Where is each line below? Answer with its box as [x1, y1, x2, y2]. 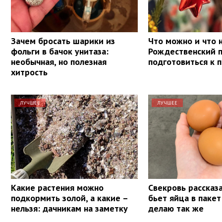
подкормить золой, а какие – [11, 192, 128, 204]
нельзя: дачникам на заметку [11, 202, 128, 214]
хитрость [11, 66, 48, 78]
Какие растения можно [11, 181, 104, 193]
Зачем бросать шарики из [11, 35, 115, 47]
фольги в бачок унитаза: [11, 45, 109, 57]
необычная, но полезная [11, 55, 107, 67]
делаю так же [148, 202, 204, 214]
